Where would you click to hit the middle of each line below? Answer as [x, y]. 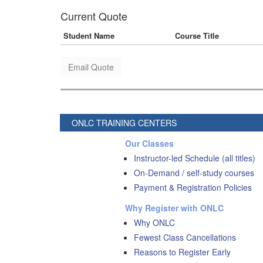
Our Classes [150, 143]
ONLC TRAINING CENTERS [124, 123]
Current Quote [94, 16]
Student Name [89, 36]
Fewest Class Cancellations [185, 237]
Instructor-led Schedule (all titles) [195, 158]
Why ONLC [155, 222]
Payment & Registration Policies [193, 187]
